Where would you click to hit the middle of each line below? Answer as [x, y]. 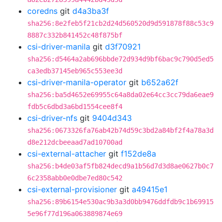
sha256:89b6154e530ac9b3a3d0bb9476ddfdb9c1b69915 [120, 202]
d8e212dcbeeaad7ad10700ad [75, 142]
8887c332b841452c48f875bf [75, 35]
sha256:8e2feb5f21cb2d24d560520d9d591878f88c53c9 [120, 23]
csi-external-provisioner [72, 189]
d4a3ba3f [91, 11]
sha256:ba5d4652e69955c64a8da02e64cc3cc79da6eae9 [120, 95]
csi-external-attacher [67, 154]
